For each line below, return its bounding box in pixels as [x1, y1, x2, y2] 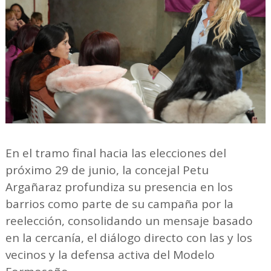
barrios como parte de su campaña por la [5, 196, 233, 212]
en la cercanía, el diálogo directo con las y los [5, 230, 252, 246]
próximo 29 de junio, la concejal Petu [5, 162, 209, 178]
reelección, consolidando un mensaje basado [5, 213, 253, 229]
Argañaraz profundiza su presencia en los [5, 179, 233, 195]
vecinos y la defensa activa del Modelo [5, 247, 215, 263]
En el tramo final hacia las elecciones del [5, 145, 226, 161]
